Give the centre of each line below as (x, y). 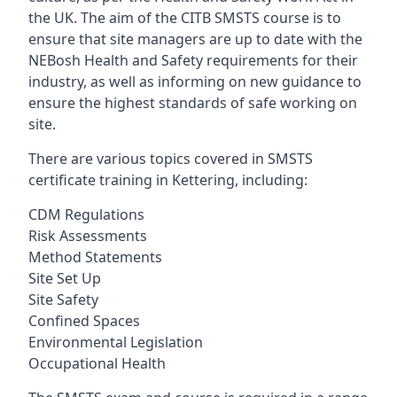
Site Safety (63, 300)
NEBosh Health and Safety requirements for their (193, 60)
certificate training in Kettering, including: (168, 180)
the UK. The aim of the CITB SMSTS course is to (185, 18)
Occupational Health (97, 363)
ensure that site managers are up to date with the (195, 39)
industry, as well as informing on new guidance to (195, 82)
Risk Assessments (88, 236)
